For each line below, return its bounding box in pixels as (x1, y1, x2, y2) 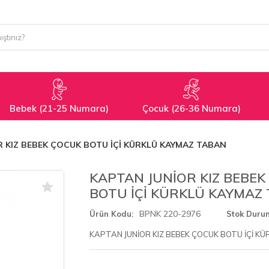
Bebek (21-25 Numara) (10, 102, 109, 114)
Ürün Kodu (89, 209, 131, 219)
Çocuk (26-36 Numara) (142, 102, 241, 114)
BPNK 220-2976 (139, 208, 201, 219)
